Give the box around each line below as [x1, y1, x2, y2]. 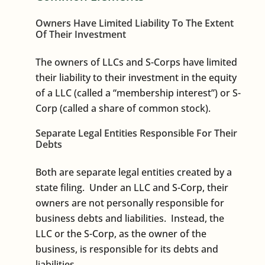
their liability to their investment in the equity [35, 70, 237, 84]
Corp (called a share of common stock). [35, 101, 211, 115]
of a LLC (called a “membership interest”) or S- [35, 86, 241, 99]
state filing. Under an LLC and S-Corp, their [35, 180, 228, 194]
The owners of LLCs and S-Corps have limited [35, 55, 237, 69]
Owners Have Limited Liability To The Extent [35, 16, 234, 30]
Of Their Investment [35, 27, 126, 41]
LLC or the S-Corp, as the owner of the [35, 227, 206, 240]
